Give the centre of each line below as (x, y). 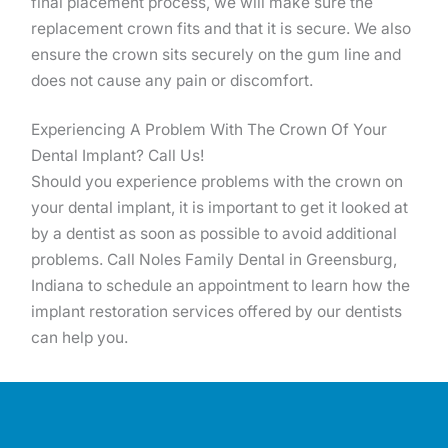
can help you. (79, 338)
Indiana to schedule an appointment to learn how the (220, 286)
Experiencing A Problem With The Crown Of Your (209, 130)
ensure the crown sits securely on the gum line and (216, 55)
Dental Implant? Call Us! (117, 156)
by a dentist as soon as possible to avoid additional (214, 234)
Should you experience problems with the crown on (217, 182)
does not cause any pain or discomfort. (172, 81)
